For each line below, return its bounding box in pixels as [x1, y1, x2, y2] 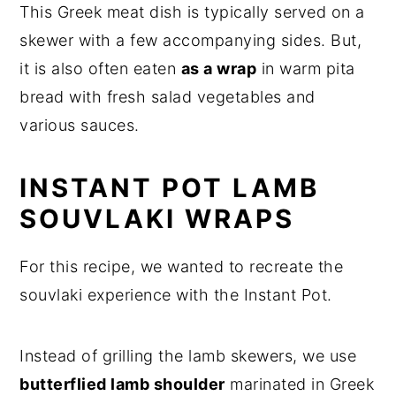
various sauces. [19, 115, 145, 134]
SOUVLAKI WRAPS [19, 202, 295, 234]
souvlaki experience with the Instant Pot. [19, 285, 332, 304]
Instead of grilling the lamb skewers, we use [19, 346, 357, 365]
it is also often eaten [19, 58, 181, 78]
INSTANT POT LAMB [19, 171, 320, 203]
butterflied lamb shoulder [19, 374, 225, 393]
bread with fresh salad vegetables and [19, 87, 316, 106]
